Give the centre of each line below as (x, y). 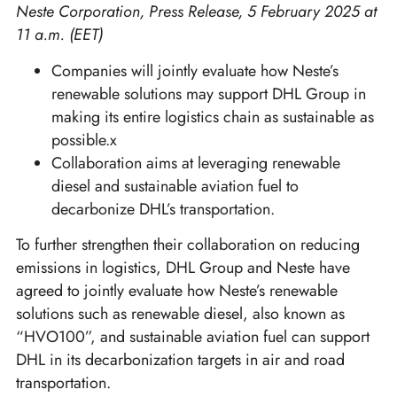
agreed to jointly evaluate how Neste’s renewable (177, 291)
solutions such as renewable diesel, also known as (180, 314)
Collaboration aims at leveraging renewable (196, 163)
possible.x (84, 140)
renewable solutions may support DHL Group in (209, 93)
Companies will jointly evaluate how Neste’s (195, 70)
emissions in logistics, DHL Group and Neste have (183, 268)
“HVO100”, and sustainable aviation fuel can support (193, 337)
